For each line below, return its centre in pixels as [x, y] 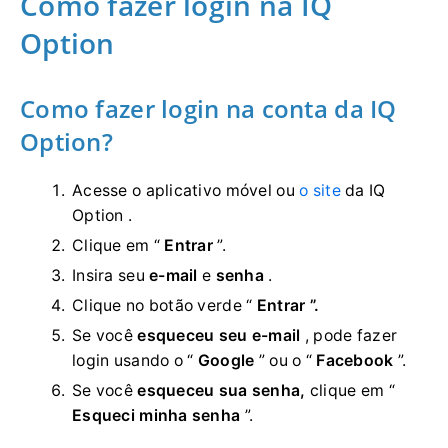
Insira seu [111, 276]
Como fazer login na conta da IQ [208, 109]
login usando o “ [135, 361]
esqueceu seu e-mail [219, 336]
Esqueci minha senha [156, 416]
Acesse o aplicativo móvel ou [186, 191]
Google [226, 361]
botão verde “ [202, 306]
